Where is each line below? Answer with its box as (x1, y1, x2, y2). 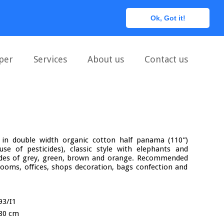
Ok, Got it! (150, 13, 185, 22)
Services (33, 54, 67, 64)
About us (87, 54, 124, 64)
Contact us (144, 54, 188, 64)
